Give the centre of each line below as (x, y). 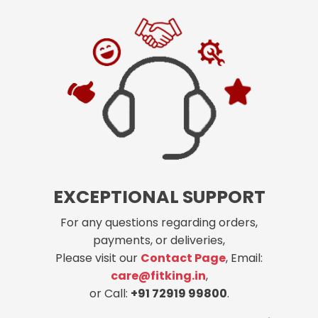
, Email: (244, 258)
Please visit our (98, 258)
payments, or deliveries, (159, 240)
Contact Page (183, 258)
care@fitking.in (158, 275)
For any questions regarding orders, (159, 222)
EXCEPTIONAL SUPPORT (159, 197)
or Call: (110, 293)
